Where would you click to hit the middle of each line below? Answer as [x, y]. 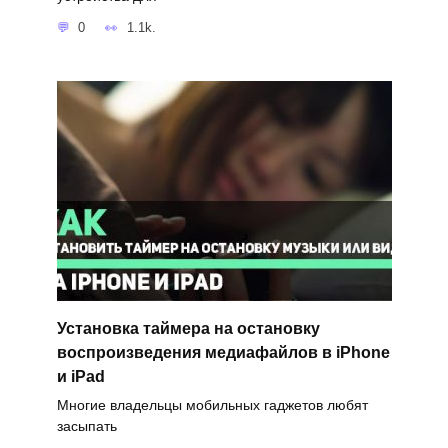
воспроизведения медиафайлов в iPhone [223, 352]
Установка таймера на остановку [188, 328]
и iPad [80, 376]
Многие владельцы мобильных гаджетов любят [212, 405]
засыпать [86, 426]
